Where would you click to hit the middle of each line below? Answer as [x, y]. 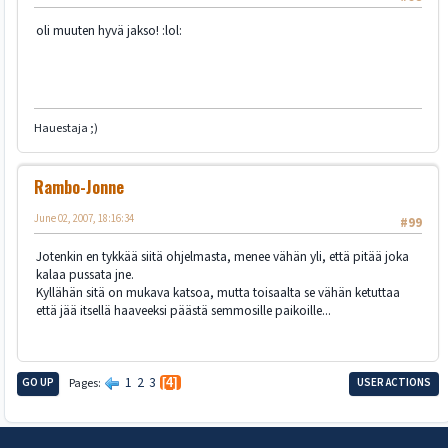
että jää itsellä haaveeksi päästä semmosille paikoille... [183, 310]
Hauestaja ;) [66, 129]
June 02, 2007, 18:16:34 [84, 219]
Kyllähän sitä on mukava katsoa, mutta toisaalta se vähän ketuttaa [218, 292]
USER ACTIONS [394, 382]
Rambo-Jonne [79, 187]
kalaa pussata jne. [85, 274]
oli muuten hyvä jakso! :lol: [109, 30]
